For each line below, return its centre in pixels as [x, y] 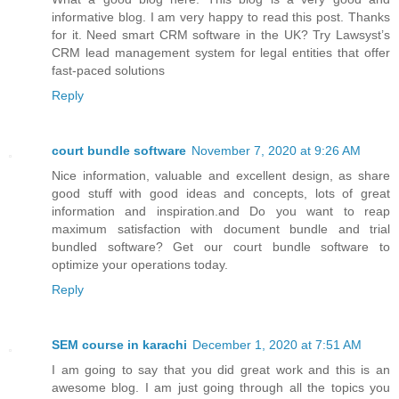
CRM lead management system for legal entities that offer [221, 52]
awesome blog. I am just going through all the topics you [221, 387]
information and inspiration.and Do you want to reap [221, 211]
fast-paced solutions [108, 70]
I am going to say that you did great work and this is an [221, 369]
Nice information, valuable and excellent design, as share [221, 175]
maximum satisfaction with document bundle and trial [221, 228]
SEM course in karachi [119, 344]
